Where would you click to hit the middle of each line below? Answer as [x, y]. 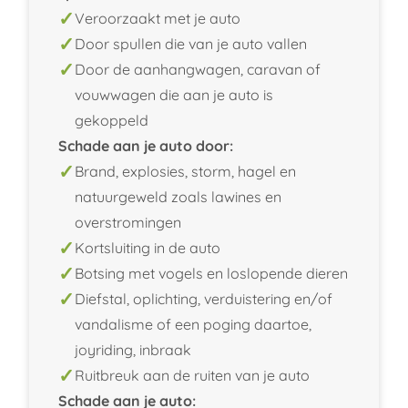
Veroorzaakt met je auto [158, 18]
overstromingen [128, 222]
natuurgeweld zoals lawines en [178, 196]
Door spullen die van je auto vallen [191, 43]
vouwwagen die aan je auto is [174, 94]
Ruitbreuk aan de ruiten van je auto [192, 375]
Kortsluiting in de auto [148, 247]
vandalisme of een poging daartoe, [193, 324]
